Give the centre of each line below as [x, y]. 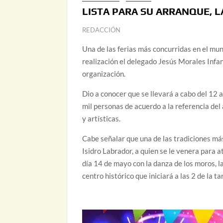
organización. [104, 74]
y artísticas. [102, 119]
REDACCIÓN [102, 30]
